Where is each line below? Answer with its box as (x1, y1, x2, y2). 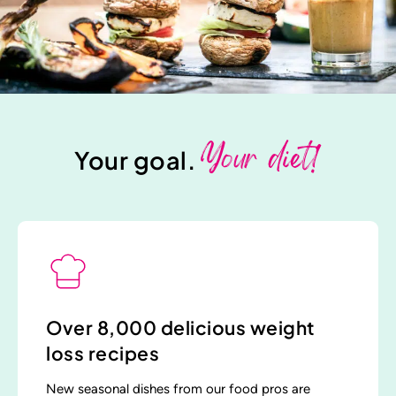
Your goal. (74, 145, 201, 176)
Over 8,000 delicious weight (46, 316, 316, 340)
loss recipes (46, 341, 159, 366)
